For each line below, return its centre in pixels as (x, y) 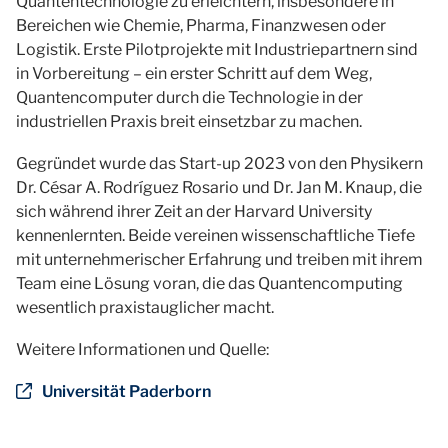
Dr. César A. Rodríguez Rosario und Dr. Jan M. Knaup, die (219, 187)
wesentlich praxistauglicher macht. (145, 307)
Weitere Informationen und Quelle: (142, 349)
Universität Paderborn (126, 391)
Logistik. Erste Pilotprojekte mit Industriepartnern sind (217, 49)
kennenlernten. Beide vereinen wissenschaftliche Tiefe (215, 235)
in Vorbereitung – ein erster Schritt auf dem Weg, (194, 73)
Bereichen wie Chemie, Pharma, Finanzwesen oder (201, 25)
